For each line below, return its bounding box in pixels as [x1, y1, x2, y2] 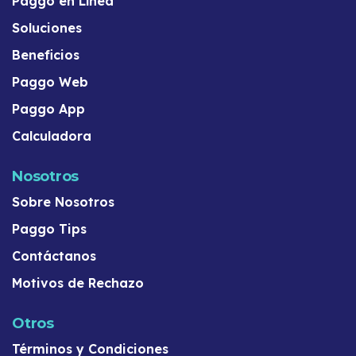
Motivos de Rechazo [12, 274, 144, 291]
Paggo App [12, 100, 85, 117]
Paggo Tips [12, 220, 87, 237]
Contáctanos [12, 247, 96, 264]
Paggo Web [12, 73, 88, 90]
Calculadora [12, 127, 91, 144]
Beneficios [12, 46, 79, 63]
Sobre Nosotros [12, 193, 114, 210]
